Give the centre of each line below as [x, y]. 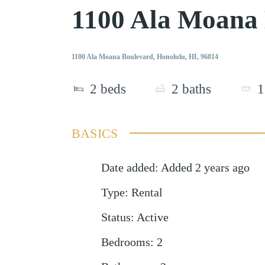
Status [116, 217]
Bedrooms [125, 242]
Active [152, 217]
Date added [128, 167]
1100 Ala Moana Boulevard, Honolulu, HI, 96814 [145, 57]
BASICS [95, 133]
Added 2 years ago [205, 167]
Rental [147, 192]
